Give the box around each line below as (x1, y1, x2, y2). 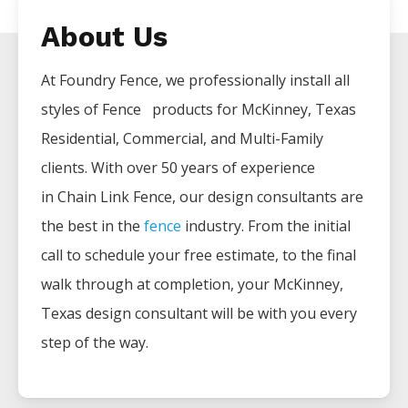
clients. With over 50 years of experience (41, 158, 315, 178)
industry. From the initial (181, 216, 351, 237)
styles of (41, 99, 102, 120)
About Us (41, 20, 168, 55)
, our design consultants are (172, 187, 363, 208)
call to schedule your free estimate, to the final (41, 245, 356, 266)
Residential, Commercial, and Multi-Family (41, 128, 323, 149)
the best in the (41, 216, 144, 237)
